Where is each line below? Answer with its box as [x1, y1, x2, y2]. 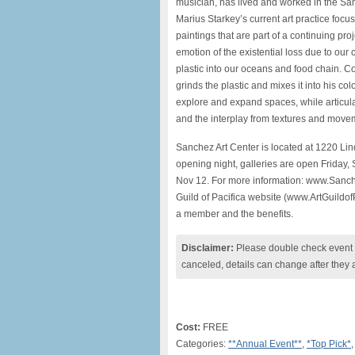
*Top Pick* [307, 338, 351, 349]
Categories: [176, 338, 228, 349]
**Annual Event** [228, 338, 302, 349]
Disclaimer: [181, 242, 234, 254]
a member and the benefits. [176, 208, 293, 219]
